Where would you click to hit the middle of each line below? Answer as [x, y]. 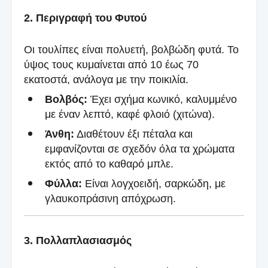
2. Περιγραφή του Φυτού [85, 18]
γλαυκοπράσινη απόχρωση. [110, 198]
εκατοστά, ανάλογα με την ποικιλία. [106, 79]
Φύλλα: [63, 183]
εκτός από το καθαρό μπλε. [109, 164]
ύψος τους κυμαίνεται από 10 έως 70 [111, 64]
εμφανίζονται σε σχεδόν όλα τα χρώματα [140, 149]
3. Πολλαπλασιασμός [78, 240]
